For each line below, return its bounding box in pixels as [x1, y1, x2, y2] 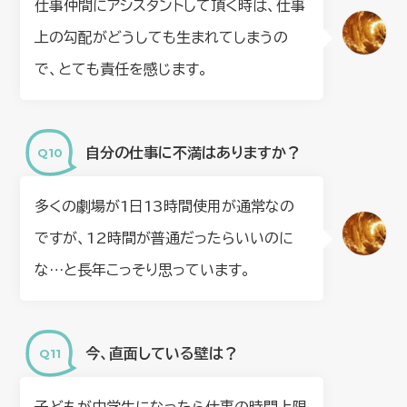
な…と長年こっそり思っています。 [35, 263, 252, 278]
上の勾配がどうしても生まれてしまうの [35, 30, 289, 45]
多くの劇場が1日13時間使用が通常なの [35, 199, 295, 214]
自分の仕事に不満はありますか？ [85, 144, 302, 160]
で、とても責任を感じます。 [35, 62, 209, 77]
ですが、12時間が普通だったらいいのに [35, 231, 294, 246]
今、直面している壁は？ [85, 345, 239, 361]
